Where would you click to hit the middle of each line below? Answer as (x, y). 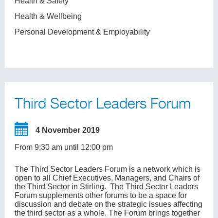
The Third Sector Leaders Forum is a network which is (108, 169)
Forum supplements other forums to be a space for (101, 195)
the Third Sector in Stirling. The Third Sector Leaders (106, 187)
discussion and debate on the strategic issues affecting (109, 204)
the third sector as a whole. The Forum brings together (107, 213)
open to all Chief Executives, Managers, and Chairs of (107, 178)
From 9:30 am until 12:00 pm (64, 147)
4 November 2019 (68, 130)
